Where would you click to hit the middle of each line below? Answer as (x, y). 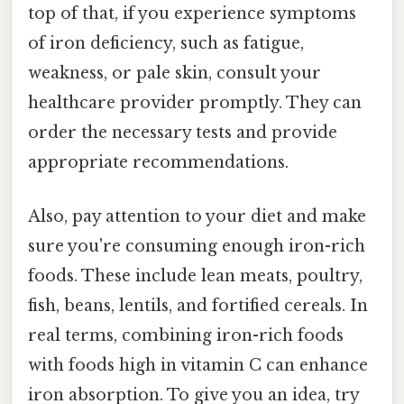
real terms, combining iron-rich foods (186, 335)
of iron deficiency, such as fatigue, (166, 44)
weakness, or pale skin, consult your (174, 73)
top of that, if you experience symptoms (192, 14)
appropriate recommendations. (158, 163)
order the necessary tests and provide (183, 133)
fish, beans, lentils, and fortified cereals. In (198, 305)
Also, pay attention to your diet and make (197, 216)
